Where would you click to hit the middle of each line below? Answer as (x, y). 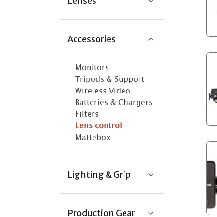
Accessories (92, 39)
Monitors (92, 68)
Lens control (99, 126)
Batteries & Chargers (114, 102)
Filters (87, 114)
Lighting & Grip (99, 175)
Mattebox (93, 137)
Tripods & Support (110, 79)
